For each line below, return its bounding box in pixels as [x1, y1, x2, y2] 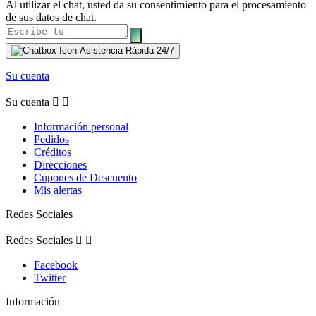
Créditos [34, 146, 71, 159]
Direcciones [34, 159, 87, 171]
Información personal [34, 121, 128, 133]
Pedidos [34, 133, 69, 146]
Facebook [34, 259, 78, 272]
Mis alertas [34, 184, 82, 197]
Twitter [34, 272, 66, 284]
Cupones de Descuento [34, 171, 137, 184]
